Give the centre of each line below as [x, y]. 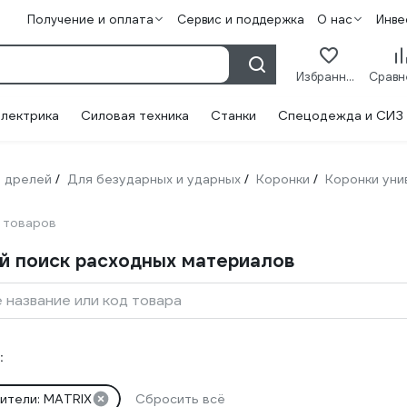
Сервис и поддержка [240, 20]
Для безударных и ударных [154, 179]
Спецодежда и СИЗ [341, 115]
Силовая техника [135, 115]
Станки [233, 115]
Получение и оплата [90, 20]
